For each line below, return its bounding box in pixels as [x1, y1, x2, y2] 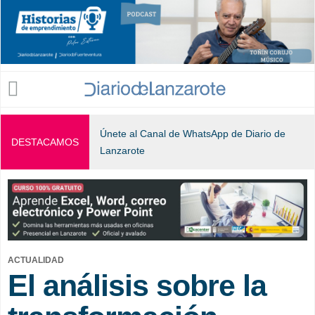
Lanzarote [100, 145, 145, 157]
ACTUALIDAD [8, 255, 64, 265]
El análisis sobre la [8, 268, 266, 302]
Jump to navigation [115, 4, 200, 15]
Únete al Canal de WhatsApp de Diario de [100, 128, 285, 140]
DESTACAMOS [11, 136, 79, 148]
